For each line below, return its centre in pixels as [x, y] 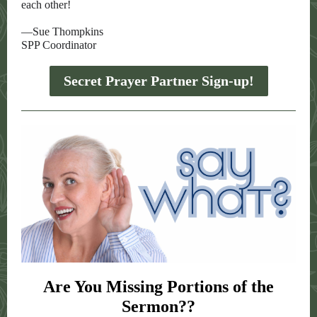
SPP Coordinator [59, 45]
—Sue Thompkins [62, 31]
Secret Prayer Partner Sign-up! [158, 81]
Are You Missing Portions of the [158, 287]
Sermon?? [158, 306]
